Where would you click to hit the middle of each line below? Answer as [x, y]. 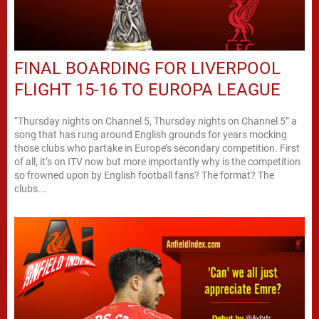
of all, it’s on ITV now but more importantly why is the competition [157, 161]
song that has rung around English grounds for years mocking [151, 134]
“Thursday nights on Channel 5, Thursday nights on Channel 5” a [156, 121]
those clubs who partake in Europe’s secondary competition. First [157, 148]
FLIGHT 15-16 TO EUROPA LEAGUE [147, 89]
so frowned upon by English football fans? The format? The [144, 175]
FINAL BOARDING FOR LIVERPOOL [147, 68]
